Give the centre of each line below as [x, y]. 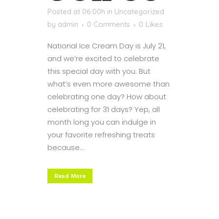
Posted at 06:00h [76, 12]
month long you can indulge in [102, 122]
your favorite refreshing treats [101, 135]
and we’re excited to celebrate [103, 59]
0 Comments [109, 24]
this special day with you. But [99, 71]
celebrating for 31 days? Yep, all [104, 109]
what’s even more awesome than [109, 84]
